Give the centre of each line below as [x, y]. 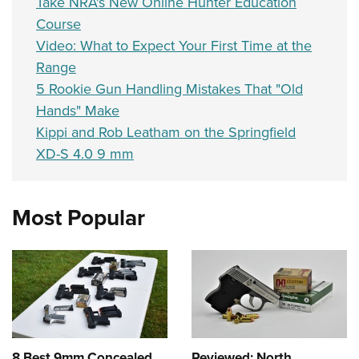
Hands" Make [78, 111]
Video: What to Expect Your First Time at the [174, 46]
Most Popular [79, 218]
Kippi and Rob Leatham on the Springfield [166, 132]
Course [58, 24]
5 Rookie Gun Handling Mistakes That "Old [169, 89]
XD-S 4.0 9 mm [85, 154]
